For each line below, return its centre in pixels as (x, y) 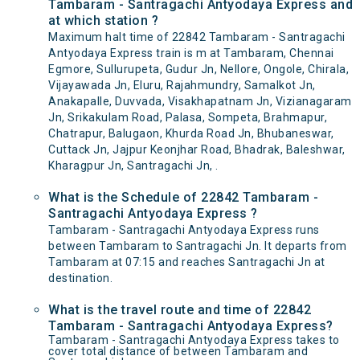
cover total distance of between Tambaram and (178, 351)
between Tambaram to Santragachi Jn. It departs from (198, 246)
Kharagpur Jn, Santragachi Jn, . (133, 166)
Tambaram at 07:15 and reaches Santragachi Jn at (187, 262)
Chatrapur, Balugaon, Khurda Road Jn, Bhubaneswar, (191, 133)
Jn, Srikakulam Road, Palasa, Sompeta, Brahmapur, (188, 117)
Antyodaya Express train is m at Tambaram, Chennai (191, 53)
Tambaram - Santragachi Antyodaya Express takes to (194, 340)
